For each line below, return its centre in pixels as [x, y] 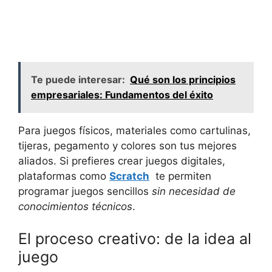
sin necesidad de [194, 191]
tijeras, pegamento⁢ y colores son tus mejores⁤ [127, 145]
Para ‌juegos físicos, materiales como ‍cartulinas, [134, 130]
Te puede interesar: [78, 79]
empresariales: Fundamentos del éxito [122, 94]
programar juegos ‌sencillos [85, 191]
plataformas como [64, 176]
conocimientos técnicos [75, 206]
